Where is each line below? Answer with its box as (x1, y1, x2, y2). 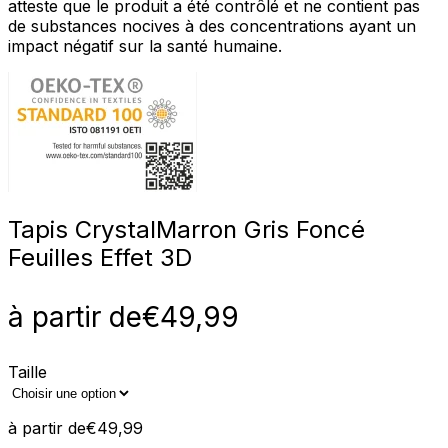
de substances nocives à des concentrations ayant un (8, 15, 416, 36)
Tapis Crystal (8, 214, 156, 244)
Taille (8, 361, 47, 382)
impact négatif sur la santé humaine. (8, 35, 282, 56)
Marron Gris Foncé (156, 214, 365, 244)
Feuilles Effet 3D (8, 242, 192, 272)
